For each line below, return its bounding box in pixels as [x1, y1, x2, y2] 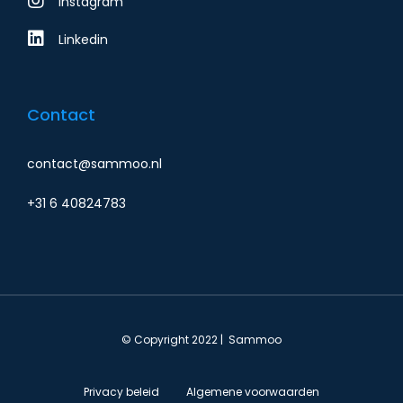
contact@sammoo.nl [27, 154, 162, 173]
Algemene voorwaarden [186, 383, 319, 399]
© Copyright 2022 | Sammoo [121, 331, 282, 347]
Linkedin [58, 30, 108, 49]
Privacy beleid [84, 383, 159, 399]
